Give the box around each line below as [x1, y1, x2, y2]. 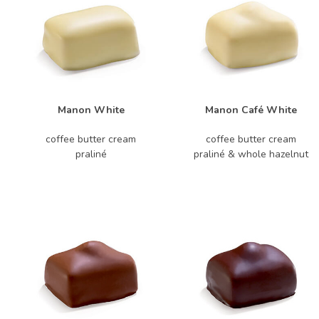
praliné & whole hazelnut [194, 147, 308, 161]
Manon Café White [205, 103, 297, 117]
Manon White [57, 103, 125, 117]
